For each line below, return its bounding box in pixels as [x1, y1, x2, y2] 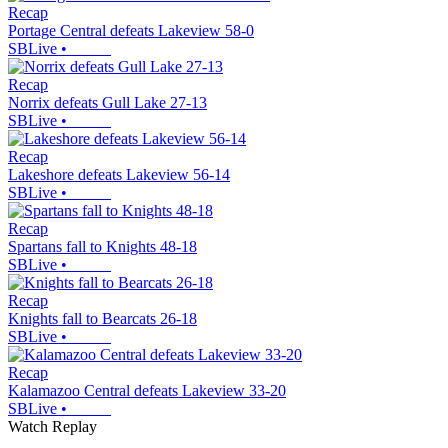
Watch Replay [8, 418, 97, 436]
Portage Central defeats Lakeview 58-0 [8, 22, 254, 40]
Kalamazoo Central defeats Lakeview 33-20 [8, 382, 286, 400]
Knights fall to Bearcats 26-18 [8, 310, 197, 328]
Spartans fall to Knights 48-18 [8, 238, 197, 256]
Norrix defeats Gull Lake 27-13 [8, 94, 207, 112]
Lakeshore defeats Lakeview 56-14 [8, 166, 230, 184]
